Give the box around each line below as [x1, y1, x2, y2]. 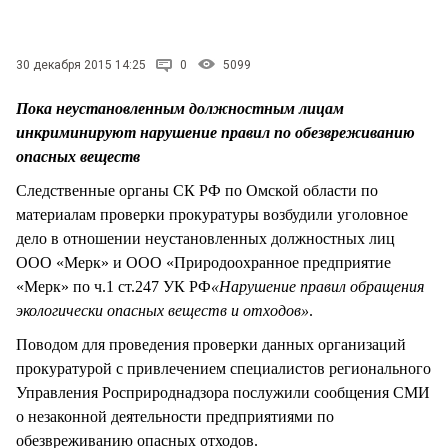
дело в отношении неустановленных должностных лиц [16, 229, 395, 247]
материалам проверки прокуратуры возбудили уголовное [16, 205, 408, 223]
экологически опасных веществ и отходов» [16, 301, 309, 319]
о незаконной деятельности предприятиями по [16, 407, 334, 425]
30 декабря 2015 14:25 [16, 57, 146, 72]
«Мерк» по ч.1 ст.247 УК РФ [16, 277, 211, 295]
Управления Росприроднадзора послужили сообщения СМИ [16, 383, 430, 401]
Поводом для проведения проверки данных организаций [16, 335, 406, 353]
